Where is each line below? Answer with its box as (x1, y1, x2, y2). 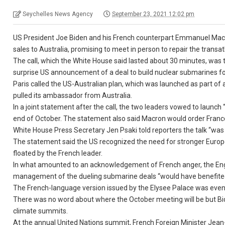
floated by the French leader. (13, 149, 103, 157)
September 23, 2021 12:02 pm (112, 11, 195, 18)
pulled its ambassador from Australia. (13, 91, 133, 99)
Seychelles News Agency (23, 11, 93, 18)
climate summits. (13, 207, 68, 215)
